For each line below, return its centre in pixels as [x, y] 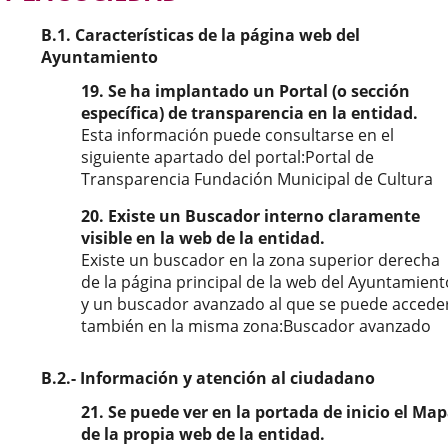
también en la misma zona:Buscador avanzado [256, 326]
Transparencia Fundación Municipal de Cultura [257, 179]
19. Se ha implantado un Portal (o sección [245, 91]
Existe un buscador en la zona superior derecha [260, 260]
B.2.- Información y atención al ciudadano [208, 378]
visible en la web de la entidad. [203, 238]
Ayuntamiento [99, 57]
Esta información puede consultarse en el [237, 135]
